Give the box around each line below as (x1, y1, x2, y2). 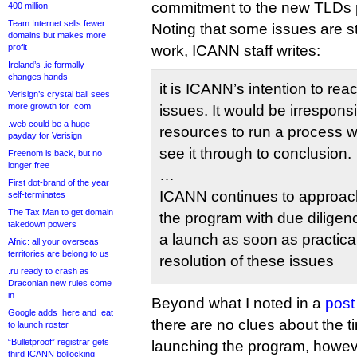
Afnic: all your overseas (8, 237, 99, 246)
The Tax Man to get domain (8, 207, 113, 217)
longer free (8, 160, 49, 170)
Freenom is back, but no (8, 148, 102, 158)
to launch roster (8, 320, 69, 329)
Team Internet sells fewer (8, 18, 105, 28)
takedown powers (8, 219, 76, 229)
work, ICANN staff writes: (151, 42, 320, 59)
